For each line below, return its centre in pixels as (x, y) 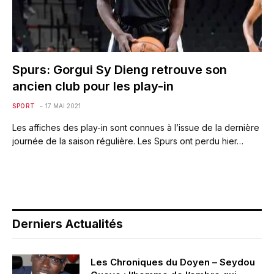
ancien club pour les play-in (93, 86)
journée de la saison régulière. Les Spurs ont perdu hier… (128, 141)
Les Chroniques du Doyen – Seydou (173, 262)
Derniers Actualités (68, 224)
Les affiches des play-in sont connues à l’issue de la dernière (136, 127)
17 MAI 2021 (63, 106)
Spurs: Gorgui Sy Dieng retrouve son (120, 69)
